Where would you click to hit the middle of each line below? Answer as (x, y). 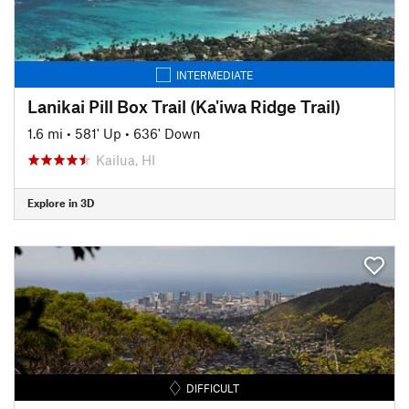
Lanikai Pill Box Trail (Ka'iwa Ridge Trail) (184, 106)
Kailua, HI (126, 159)
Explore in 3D (61, 203)
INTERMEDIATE (215, 74)
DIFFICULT (213, 388)
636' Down (167, 133)
